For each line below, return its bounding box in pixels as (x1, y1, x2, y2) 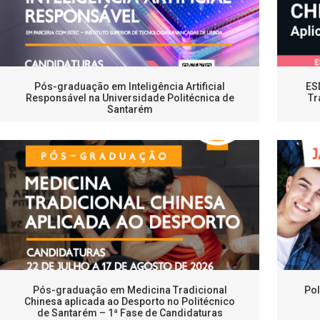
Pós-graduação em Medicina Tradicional (32, 284, 227, 296)
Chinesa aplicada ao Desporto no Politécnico (24, 296, 236, 308)
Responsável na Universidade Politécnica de (25, 92, 234, 104)
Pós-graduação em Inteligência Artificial (34, 81, 226, 93)
